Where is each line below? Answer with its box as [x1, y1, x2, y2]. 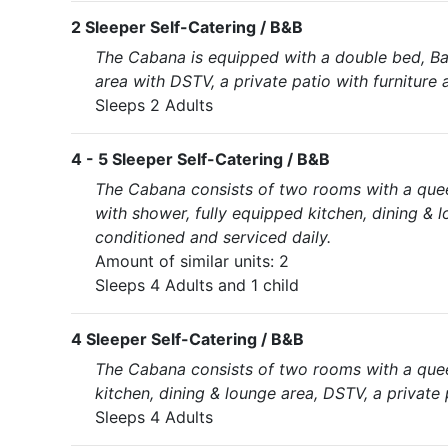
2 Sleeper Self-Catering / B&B [71, 17, 303, 37]
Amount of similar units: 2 [95, 251, 289, 271]
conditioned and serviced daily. [95, 227, 331, 247]
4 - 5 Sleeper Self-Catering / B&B [71, 149, 330, 169]
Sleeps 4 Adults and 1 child [95, 275, 299, 295]
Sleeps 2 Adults [95, 95, 213, 115]
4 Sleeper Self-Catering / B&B [71, 329, 304, 349]
